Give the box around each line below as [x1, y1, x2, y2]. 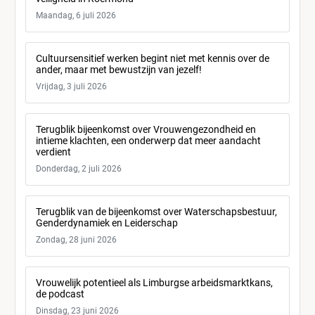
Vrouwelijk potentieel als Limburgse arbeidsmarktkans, [36, 277, 273, 288]
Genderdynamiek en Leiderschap [36, 217, 178, 229]
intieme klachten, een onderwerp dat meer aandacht [36, 135, 261, 146]
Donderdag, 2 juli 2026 [36, 164, 122, 174]
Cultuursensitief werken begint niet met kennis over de [36, 53, 269, 64]
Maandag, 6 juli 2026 [36, 11, 116, 20]
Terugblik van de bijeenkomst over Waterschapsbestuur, [36, 206, 277, 217]
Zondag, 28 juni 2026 [36, 235, 117, 245]
